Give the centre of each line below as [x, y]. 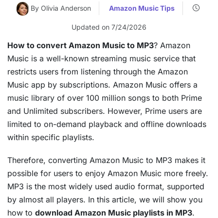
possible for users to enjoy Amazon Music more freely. [108, 173]
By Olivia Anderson [61, 8]
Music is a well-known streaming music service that [101, 58]
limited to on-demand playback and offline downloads [107, 124]
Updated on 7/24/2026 [109, 27]
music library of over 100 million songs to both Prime [105, 98]
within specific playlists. [51, 137]
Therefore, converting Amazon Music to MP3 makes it [106, 160]
